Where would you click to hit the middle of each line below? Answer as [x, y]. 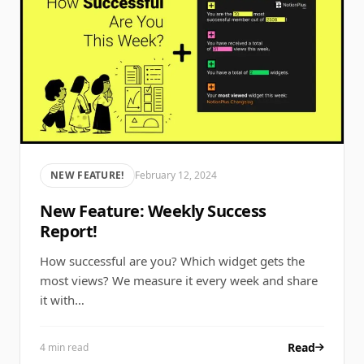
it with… [62, 299]
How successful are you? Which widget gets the [172, 260]
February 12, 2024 [175, 175]
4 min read [64, 347]
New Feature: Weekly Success [153, 210]
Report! [69, 231]
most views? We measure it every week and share [179, 280]
